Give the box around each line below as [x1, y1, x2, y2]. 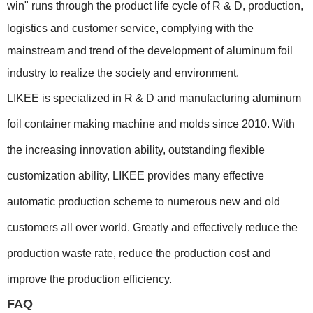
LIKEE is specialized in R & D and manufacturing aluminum [7, 92, 301, 104]
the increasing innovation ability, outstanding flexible [7, 144, 265, 156]
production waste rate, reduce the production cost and [7, 247, 271, 259]
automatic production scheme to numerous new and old [7, 196, 280, 208]
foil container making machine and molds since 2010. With [7, 118, 295, 130]
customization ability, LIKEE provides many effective [7, 170, 264, 182]
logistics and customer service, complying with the [7, 22, 254, 34]
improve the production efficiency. [7, 273, 172, 285]
